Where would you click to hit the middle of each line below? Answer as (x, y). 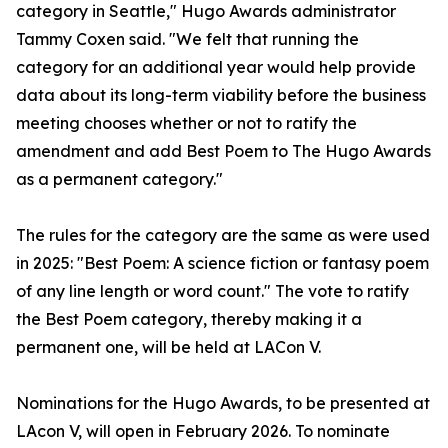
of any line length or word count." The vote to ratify (212, 291)
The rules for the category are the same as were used (223, 235)
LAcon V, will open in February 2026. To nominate (203, 431)
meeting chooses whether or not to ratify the (186, 123)
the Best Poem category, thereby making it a (189, 319)
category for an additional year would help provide (216, 67)
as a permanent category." (121, 179)
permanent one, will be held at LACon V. (168, 347)
